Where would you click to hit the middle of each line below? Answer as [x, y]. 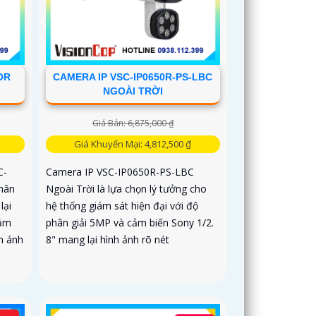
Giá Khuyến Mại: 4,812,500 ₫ [133, 144]
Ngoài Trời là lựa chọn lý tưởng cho [127, 189]
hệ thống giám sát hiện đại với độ [122, 206]
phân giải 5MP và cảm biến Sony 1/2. [130, 223]
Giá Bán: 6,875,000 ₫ [133, 123]
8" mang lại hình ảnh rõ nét [108, 240]
